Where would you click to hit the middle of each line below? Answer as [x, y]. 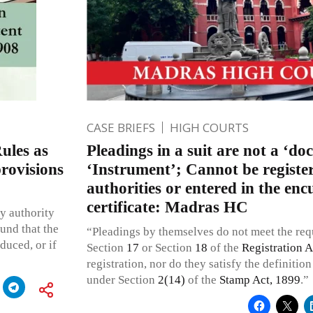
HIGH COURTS [209, 127]
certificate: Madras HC [167, 207]
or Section [167, 247]
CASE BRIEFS [121, 127]
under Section [122, 279]
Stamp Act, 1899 [260, 279]
